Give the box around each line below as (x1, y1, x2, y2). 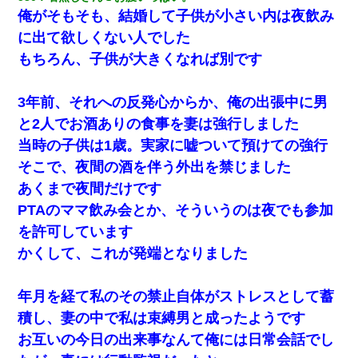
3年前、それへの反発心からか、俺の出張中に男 (18, 93, 328, 110)
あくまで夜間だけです (18, 180, 162, 197)
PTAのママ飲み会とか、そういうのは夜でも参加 (18, 201, 334, 218)
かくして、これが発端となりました (18, 245, 249, 261)
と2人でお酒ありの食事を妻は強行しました (18, 115, 300, 132)
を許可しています (18, 223, 133, 240)
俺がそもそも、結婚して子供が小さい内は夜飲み (18, 7, 335, 24)
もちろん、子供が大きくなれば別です (18, 50, 263, 67)
